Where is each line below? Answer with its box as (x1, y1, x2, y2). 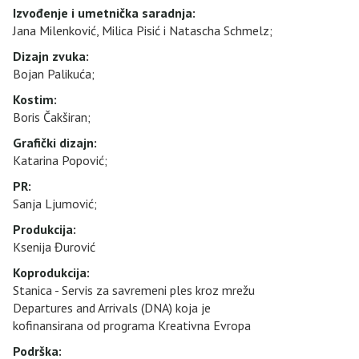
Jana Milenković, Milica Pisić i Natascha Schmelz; (13, 22, 272, 38)
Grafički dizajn (13, 134, 94, 151)
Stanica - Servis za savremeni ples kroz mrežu (13, 281, 255, 298)
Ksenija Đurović (13, 238, 95, 255)
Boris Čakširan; (13, 108, 91, 125)
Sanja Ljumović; (13, 195, 97, 212)
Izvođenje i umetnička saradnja (13, 4, 192, 21)
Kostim (13, 91, 54, 107)
